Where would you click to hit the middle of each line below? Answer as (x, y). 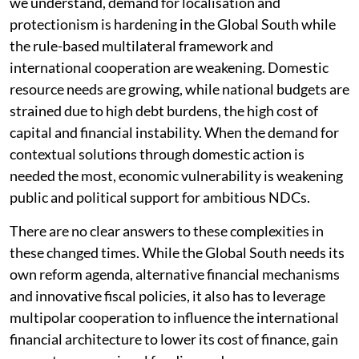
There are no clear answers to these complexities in (167, 230)
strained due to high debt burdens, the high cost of (164, 110)
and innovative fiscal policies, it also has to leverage (167, 295)
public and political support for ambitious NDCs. (160, 197)
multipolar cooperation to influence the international (174, 317)
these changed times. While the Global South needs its (177, 252)
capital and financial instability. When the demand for (174, 132)
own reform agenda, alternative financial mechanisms (175, 274)
